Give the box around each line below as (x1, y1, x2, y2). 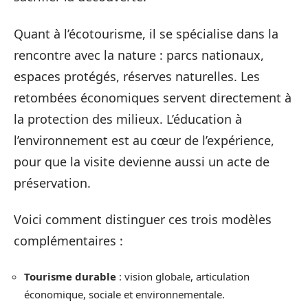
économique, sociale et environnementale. (24, 287, 225, 301)
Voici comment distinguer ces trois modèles (14, 211, 272, 228)
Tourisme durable (24, 269, 116, 283)
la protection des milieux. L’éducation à (14, 110, 242, 127)
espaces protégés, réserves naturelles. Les (14, 67, 260, 85)
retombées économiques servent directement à (14, 89, 291, 106)
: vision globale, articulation (116, 269, 250, 283)
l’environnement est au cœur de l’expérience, (14, 131, 274, 148)
